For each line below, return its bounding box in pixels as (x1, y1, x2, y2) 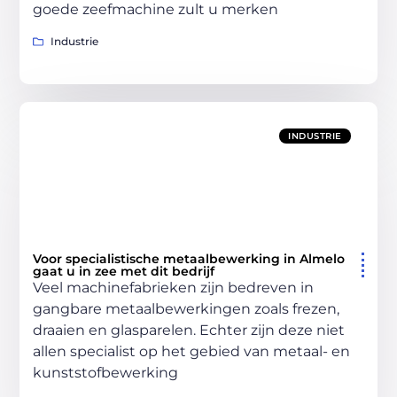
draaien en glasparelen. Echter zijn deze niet (33, 321, 346, 339)
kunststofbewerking (33, 363, 179, 381)
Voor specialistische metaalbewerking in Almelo (33, 250, 346, 267)
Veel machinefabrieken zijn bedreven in (33, 278, 315, 296)
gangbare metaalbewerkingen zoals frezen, (33, 300, 340, 317)
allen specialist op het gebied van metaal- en (33, 342, 351, 360)
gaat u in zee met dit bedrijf (33, 262, 215, 279)
